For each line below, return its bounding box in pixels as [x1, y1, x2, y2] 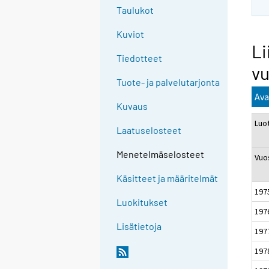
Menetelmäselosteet [116, 148, 205, 160]
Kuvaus [116, 100, 148, 112]
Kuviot [116, 28, 145, 40]
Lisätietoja [116, 220, 162, 232]
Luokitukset [116, 196, 168, 208]
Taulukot [116, 4, 154, 16]
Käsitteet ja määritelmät [116, 172, 219, 184]
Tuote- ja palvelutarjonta [116, 76, 220, 88]
